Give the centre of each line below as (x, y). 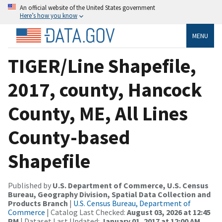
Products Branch (38, 203)
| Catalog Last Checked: (86, 212)
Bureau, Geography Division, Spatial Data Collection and (109, 194)
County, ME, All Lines (98, 113)
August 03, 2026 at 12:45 (169, 212)
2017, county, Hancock (105, 89)
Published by (30, 185)
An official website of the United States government (87, 7)
